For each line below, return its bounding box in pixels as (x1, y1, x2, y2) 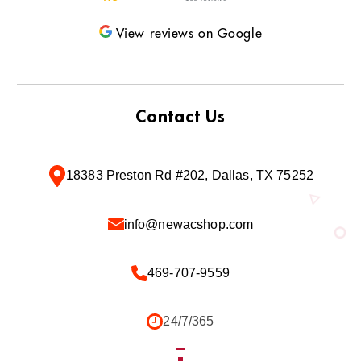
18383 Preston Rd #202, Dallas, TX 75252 (65, 168, 314, 184)
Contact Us (135, 108, 226, 127)
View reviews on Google (115, 27, 263, 40)
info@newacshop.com (123, 216, 254, 232)
